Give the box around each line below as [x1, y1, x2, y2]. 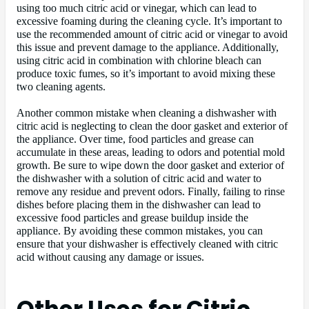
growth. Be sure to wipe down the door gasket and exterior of [17, 159, 284, 172]
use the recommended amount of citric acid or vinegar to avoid [17, 28, 288, 41]
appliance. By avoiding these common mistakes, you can [17, 224, 263, 237]
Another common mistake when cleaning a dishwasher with [17, 106, 277, 119]
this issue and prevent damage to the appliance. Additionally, [17, 41, 279, 54]
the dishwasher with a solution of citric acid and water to [17, 172, 261, 185]
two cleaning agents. [17, 80, 106, 93]
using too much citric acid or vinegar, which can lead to [17, 1, 257, 14]
